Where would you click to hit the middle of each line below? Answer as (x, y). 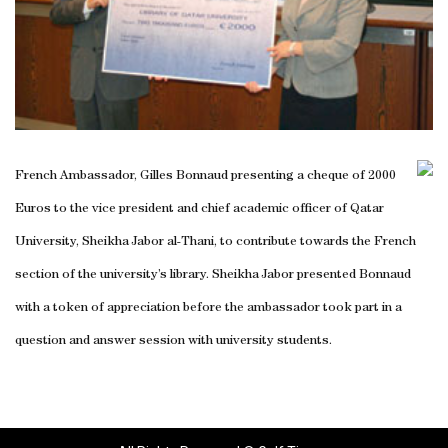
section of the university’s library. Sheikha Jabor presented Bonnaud (213, 275)
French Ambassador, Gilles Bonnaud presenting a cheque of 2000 (205, 176)
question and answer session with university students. (173, 341)
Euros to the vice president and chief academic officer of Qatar (199, 209)
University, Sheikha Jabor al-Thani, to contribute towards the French (215, 242)
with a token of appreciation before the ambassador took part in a (208, 308)
